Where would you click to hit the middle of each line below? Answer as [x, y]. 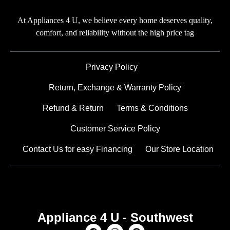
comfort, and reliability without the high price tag [115, 32]
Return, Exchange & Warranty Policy [115, 88]
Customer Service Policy [115, 129]
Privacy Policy [112, 67]
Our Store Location [180, 149]
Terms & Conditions [152, 108]
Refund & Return [73, 108]
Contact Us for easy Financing [78, 149]
